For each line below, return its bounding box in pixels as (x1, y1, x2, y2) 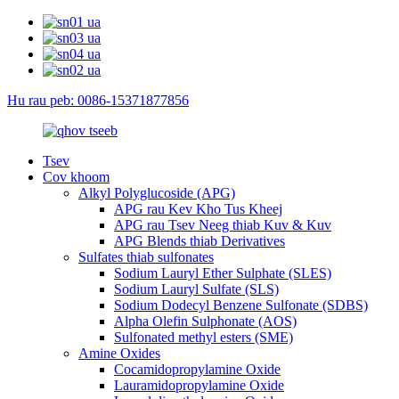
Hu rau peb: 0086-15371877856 (7, 93, 189, 108)
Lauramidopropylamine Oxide (114, 378, 284, 393)
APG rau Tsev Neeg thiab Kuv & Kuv (114, 217, 331, 232)
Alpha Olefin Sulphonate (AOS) (114, 313, 297, 329)
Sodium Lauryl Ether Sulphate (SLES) (114, 265, 331, 281)
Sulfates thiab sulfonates (78, 249, 214, 265)
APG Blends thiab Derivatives (114, 233, 285, 248)
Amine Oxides (78, 346, 160, 361)
